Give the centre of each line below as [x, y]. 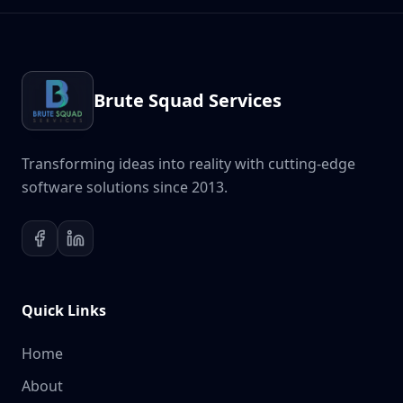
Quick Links [64, 310]
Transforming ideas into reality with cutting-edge [188, 163]
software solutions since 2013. [125, 187]
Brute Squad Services [187, 100]
